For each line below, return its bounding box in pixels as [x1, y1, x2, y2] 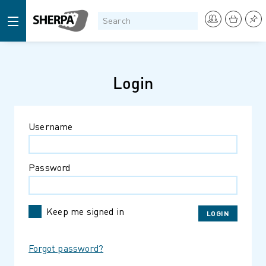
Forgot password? [28, 242, 104, 254]
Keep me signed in [46, 205, 125, 217]
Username [28, 120, 73, 132]
